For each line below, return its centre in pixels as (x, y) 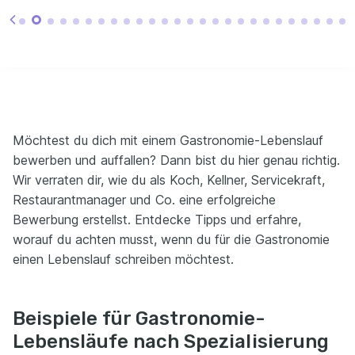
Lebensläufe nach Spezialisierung (171, 341)
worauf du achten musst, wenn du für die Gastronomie (171, 239)
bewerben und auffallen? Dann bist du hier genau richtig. (176, 160)
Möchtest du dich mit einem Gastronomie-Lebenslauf (168, 140)
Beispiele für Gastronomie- (139, 318)
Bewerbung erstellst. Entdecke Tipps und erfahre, (157, 219)
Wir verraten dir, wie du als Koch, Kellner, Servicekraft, (169, 179)
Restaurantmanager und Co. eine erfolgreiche (144, 199)
